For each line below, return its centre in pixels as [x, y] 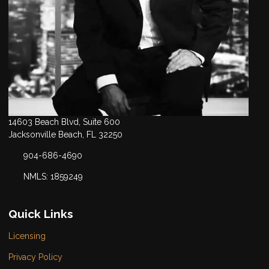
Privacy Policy [35, 257]
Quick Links [41, 214]
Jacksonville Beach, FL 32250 [65, 135]
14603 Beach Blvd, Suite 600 [64, 122]
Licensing [27, 236]
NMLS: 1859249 [53, 177]
